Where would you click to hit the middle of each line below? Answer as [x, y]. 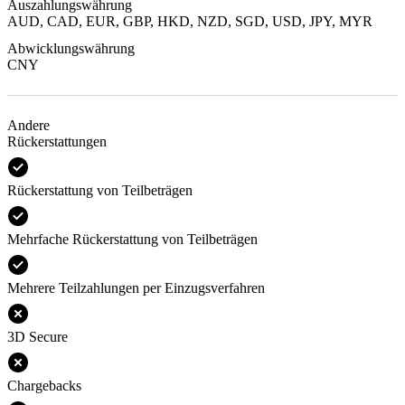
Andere [28, 125]
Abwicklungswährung [71, 48]
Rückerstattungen [57, 141]
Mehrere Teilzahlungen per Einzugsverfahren [136, 287]
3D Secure [38, 336]
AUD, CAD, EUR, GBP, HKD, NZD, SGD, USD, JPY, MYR [190, 21]
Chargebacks [44, 385]
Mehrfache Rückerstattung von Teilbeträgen [132, 239]
